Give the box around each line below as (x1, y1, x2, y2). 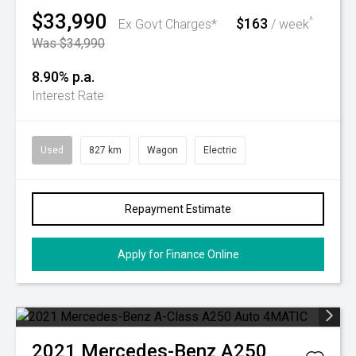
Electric (203, 145, 237, 156)
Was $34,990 (32, 36, 105, 51)
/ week (268, 17, 309, 32)
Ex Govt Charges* (118, 17, 217, 32)
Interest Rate (32, 88, 104, 103)
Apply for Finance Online (117, 248, 239, 261)
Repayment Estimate (125, 203, 231, 215)
